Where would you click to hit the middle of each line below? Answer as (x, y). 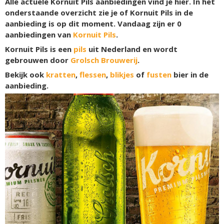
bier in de (190, 74)
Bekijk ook (25, 74)
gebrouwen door (38, 60)
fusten (159, 74)
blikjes (122, 74)
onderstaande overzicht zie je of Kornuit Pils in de (99, 12)
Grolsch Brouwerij (104, 60)
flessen (93, 74)
